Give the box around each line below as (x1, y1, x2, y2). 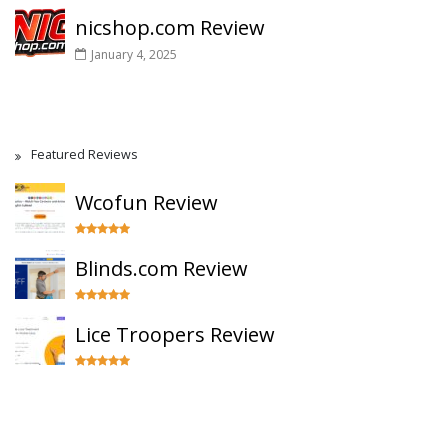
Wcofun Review (75, 189, 218, 216)
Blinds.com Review (75, 255, 248, 282)
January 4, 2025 (91, 46, 177, 63)
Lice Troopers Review (75, 321, 275, 348)
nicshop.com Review (75, 14, 265, 41)
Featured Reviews (31, 146, 137, 163)
